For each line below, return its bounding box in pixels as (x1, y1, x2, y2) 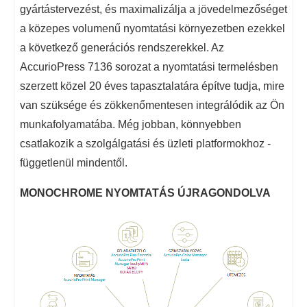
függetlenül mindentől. (20, 156, 127, 169)
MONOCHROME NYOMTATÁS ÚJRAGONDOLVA (20, 186, 271, 199)
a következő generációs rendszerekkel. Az (20, 41, 224, 53)
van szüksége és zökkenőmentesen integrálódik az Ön (20, 99, 284, 111)
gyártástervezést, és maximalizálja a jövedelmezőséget (20, 3, 287, 15)
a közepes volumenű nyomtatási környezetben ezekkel (20, 22, 285, 34)
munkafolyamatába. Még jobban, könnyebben (20, 118, 241, 130)
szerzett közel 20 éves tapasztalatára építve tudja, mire (20, 79, 284, 92)
